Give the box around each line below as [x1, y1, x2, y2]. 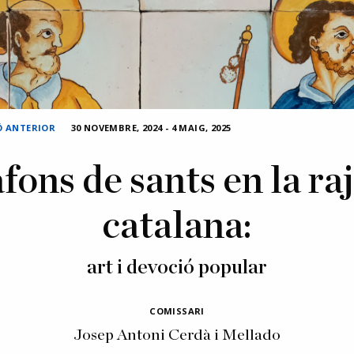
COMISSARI [149, 305, 205, 317]
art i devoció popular [87, 258, 267, 277]
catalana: [102, 208, 252, 246]
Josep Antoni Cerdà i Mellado [73, 327, 281, 343]
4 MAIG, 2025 [171, 122, 232, 134]
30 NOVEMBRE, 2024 [70, 122, 163, 134]
